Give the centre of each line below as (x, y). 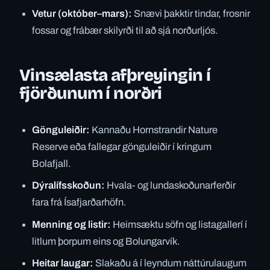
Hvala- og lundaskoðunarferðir (171, 186)
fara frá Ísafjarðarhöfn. (80, 202)
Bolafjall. (52, 164)
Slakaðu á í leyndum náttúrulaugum (170, 263)
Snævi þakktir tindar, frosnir (191, 14)
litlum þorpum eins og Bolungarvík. (106, 241)
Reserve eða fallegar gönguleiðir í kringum (122, 147)
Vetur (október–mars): (82, 14)
